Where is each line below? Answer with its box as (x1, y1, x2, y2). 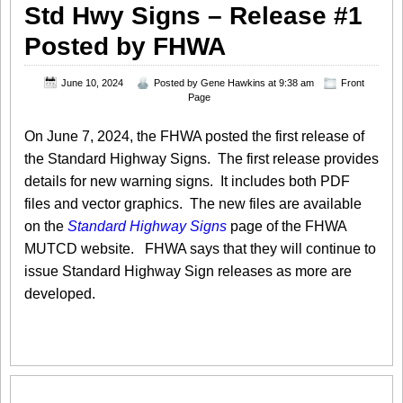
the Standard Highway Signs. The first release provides (24, 151, 379, 167)
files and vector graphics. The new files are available (24, 196, 362, 212)
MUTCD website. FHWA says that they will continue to (24, 241, 376, 257)
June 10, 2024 (60, 76, 123, 88)
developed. (24, 286, 95, 302)
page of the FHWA (227, 219, 346, 235)
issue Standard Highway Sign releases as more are (24, 264, 352, 280)
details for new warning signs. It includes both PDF (24, 174, 350, 190)
